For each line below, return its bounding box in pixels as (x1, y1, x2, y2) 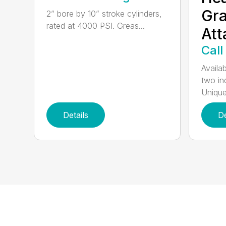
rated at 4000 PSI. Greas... (46, 21, 145, 31)
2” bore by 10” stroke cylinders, (46, 9, 162, 19)
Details (63, 110, 89, 120)
